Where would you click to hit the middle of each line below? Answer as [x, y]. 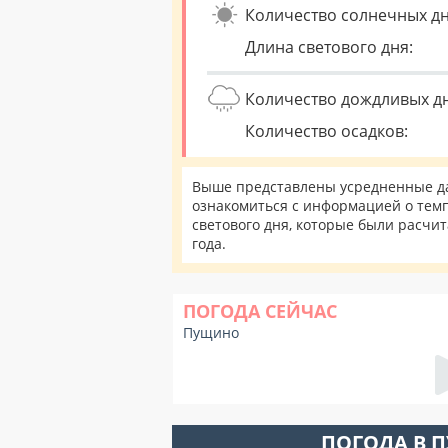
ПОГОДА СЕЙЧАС [260, 311]
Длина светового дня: [329, 47]
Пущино [211, 332]
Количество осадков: [326, 131]
